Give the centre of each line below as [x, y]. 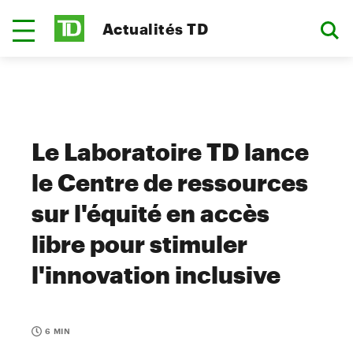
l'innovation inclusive [156, 275]
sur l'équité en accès [150, 213]
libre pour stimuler [139, 244]
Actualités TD [156, 28]
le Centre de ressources [170, 182]
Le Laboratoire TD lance [170, 152]
